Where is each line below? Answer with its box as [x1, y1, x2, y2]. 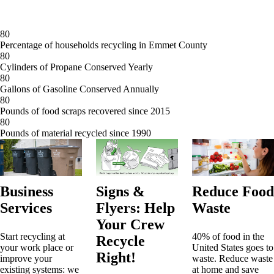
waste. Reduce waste [191, 253, 273, 264]
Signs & [95, 183, 145, 200]
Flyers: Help [95, 200, 175, 217]
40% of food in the [191, 231, 264, 242]
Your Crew [95, 217, 165, 233]
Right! [95, 250, 136, 266]
